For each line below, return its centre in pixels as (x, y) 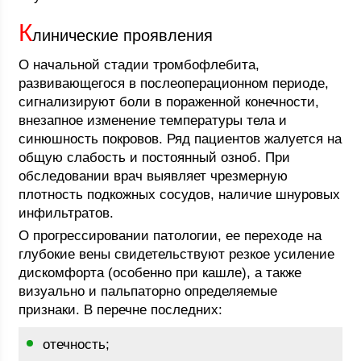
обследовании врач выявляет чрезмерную (154, 176)
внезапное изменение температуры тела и (153, 120)
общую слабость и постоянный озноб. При (155, 158)
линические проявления (123, 35)
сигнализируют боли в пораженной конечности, (169, 102)
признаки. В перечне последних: (121, 310)
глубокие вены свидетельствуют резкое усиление (177, 254)
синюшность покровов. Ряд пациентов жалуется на (180, 139)
